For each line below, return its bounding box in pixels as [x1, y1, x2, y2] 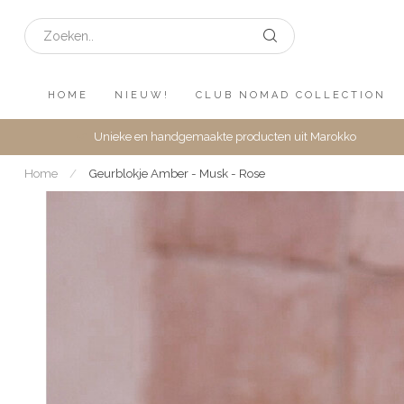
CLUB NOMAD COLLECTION [195, 89, 386, 101]
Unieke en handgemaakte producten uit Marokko [94, 130, 356, 143]
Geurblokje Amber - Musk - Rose [88, 166, 265, 180]
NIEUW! [114, 89, 170, 101]
